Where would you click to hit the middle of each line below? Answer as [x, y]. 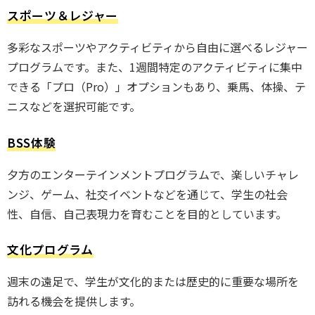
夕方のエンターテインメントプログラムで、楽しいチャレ [153, 174]
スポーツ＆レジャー [63, 15]
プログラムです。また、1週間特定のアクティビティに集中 [155, 67]
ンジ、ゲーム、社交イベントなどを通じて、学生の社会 [147, 194]
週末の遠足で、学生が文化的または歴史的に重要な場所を [153, 282]
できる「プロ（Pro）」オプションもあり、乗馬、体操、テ [156, 87]
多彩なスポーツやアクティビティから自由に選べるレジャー [157, 47]
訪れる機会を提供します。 [74, 301]
